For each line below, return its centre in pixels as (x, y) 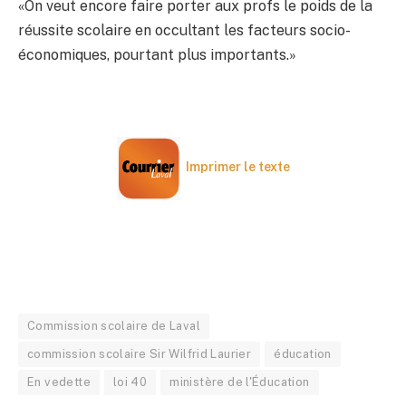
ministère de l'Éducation (240, 382)
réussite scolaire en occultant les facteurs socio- (184, 31)
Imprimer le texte (237, 167)
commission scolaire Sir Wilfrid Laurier (140, 353)
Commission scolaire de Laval (114, 325)
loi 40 (130, 382)
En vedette (59, 382)
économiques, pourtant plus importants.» (157, 55)
